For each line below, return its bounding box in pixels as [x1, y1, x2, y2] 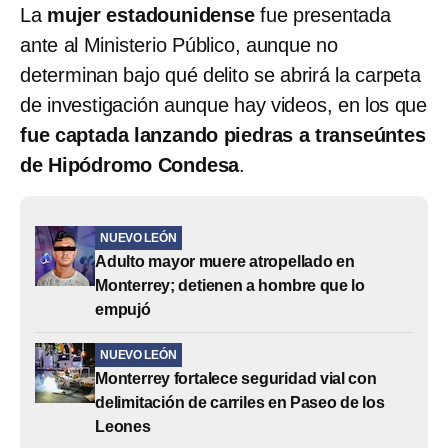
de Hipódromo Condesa [20, 153, 240, 176]
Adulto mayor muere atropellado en [95, 252, 355, 270]
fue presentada [260, 3, 391, 26]
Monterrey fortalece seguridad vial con [95, 369, 377, 387]
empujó [95, 300, 151, 318]
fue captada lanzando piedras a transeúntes [20, 123, 426, 146]
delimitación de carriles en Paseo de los [95, 393, 385, 411]
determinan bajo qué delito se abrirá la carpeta [20, 63, 421, 86]
